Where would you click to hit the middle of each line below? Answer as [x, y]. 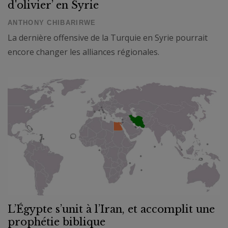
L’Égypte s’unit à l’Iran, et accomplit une [111, 209]
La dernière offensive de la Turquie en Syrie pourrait [108, 38]
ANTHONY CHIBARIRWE [52, 23]
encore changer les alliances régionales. [83, 52]
